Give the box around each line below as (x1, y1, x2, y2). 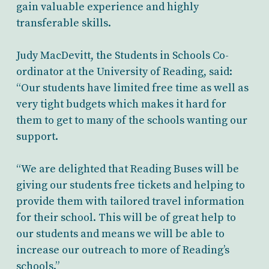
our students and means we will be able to (16, 226, 225, 241)
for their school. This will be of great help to (16, 210, 236, 225)
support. (16, 129, 58, 144)
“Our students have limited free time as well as (16, 80, 249, 95)
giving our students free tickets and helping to (16, 178, 245, 192)
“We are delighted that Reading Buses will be (16, 162, 239, 176)
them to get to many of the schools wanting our (16, 113, 247, 127)
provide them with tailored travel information (16, 194, 244, 208)
